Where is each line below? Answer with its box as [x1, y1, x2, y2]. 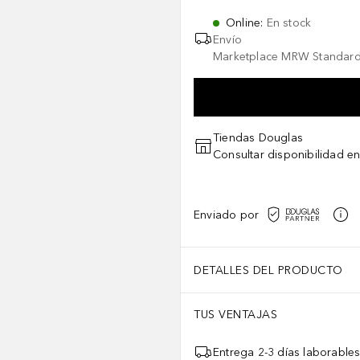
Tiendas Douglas [213, 131, 303, 145]
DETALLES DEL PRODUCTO [194, 263, 343, 277]
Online [226, 16, 261, 30]
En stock [266, 16, 312, 30]
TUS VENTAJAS [194, 308, 277, 321]
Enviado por [194, 207, 260, 222]
